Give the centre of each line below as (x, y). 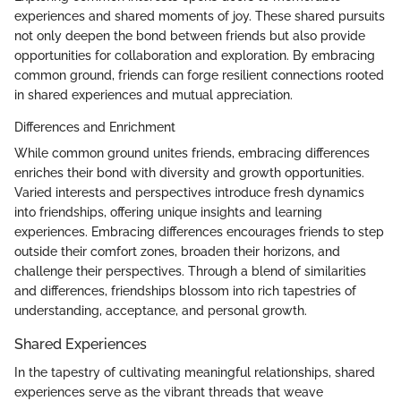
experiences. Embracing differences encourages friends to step (199, 231)
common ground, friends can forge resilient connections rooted (199, 75)
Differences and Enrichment (95, 127)
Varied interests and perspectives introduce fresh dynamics (189, 192)
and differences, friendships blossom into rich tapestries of (185, 290)
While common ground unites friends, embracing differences (192, 153)
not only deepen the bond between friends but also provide (190, 35)
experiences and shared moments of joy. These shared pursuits (200, 16)
